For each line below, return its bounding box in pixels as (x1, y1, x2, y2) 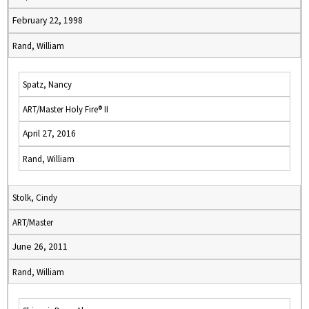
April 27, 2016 (23, 128, 76, 139)
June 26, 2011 (12, 241, 68, 252)
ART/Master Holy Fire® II (23, 103, 108, 114)
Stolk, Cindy (12, 192, 57, 203)
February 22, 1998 (12, 14, 83, 26)
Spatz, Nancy (23, 79, 72, 90)
